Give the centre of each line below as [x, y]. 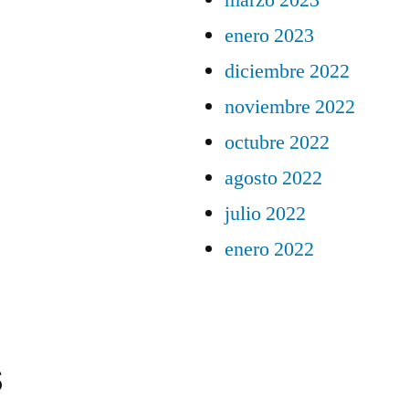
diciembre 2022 [287, 71]
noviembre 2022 [290, 107]
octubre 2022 [277, 142]
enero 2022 [269, 249]
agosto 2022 [273, 178]
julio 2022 [265, 214]
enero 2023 [269, 36]
